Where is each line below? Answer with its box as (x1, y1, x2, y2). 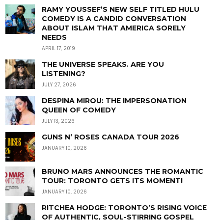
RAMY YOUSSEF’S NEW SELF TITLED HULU (42, 5, 200, 14)
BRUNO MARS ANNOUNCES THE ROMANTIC (42, 167, 204, 176)
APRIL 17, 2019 (42, 45, 76, 53)
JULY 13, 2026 (42, 117, 75, 125)
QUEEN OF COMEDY (42, 106, 116, 115)
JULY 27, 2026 (42, 81, 77, 89)
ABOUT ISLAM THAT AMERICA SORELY (42, 24, 186, 33)
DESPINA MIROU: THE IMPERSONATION (42, 96, 187, 106)
